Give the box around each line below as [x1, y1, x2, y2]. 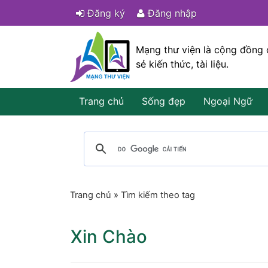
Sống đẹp [142, 95, 185, 107]
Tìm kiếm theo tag [121, 190, 195, 200]
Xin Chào [71, 226, 147, 247]
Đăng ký [84, 7, 125, 19]
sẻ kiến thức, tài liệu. [136, 58, 229, 70]
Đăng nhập [145, 7, 197, 19]
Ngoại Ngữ [203, 95, 252, 107]
